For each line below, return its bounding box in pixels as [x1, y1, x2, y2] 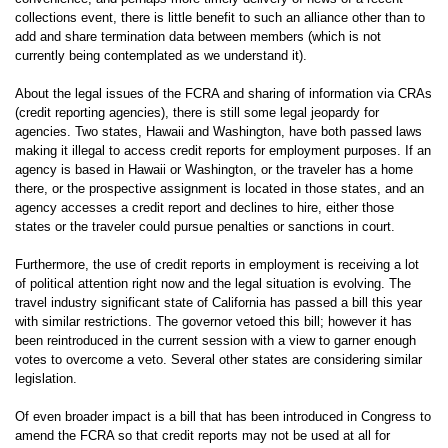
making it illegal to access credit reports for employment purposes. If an [15, 143, 431, 158]
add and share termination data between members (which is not [15, 29, 381, 44]
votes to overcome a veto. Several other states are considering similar [15, 352, 422, 367]
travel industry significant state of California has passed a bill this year [15, 295, 422, 310]
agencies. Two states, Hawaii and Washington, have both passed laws [15, 124, 422, 139]
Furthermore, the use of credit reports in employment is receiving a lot [15, 257, 419, 272]
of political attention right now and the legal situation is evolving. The [15, 276, 411, 291]
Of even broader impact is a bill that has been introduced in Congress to [15, 409, 431, 424]
